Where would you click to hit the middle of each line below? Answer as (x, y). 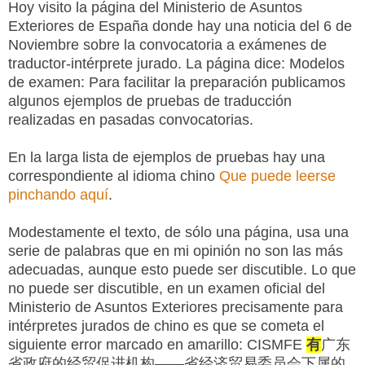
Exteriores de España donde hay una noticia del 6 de (180, 26)
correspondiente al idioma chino (114, 176)
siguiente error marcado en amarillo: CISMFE (157, 344)
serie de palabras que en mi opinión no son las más (176, 251)
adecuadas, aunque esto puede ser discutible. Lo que (182, 269)
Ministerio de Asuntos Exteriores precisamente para (176, 307)
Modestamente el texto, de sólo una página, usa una (178, 232)
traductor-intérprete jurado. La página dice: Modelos (176, 63)
